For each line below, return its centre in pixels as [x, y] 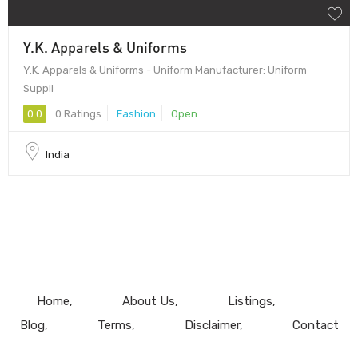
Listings [250, 301]
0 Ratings [77, 113]
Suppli [38, 88]
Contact [315, 325]
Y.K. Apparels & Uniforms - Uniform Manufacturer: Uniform [165, 70]
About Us [148, 301]
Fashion [136, 113]
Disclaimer [212, 325]
